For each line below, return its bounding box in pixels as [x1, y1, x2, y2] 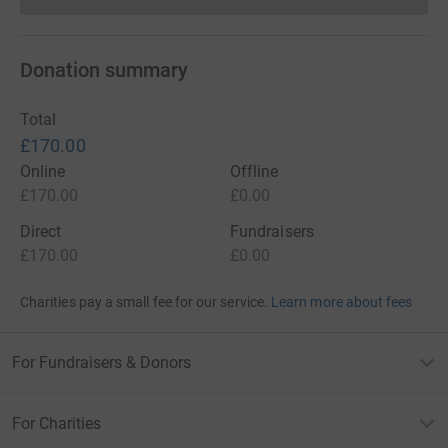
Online [20, 162, 66, 181]
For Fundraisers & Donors [12, 353, 191, 372]
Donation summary [20, 58, 188, 82]
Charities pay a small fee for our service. [20, 294, 268, 310]
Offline [230, 162, 279, 181]
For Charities [12, 414, 101, 433]
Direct [20, 222, 62, 241]
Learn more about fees [271, 294, 413, 310]
